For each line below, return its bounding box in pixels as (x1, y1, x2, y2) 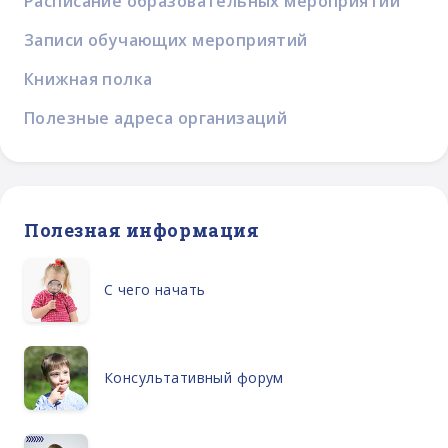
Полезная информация (24, 217, 260, 242)
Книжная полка (24, 67, 153, 90)
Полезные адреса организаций (24, 106, 288, 129)
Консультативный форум (104, 368, 284, 388)
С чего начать (104, 280, 206, 300)
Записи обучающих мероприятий (24, 28, 308, 51)
